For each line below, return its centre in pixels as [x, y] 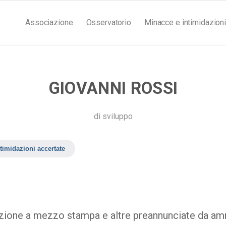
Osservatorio [108, 22]
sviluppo [117, 116]
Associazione [49, 22]
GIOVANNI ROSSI [113, 88]
